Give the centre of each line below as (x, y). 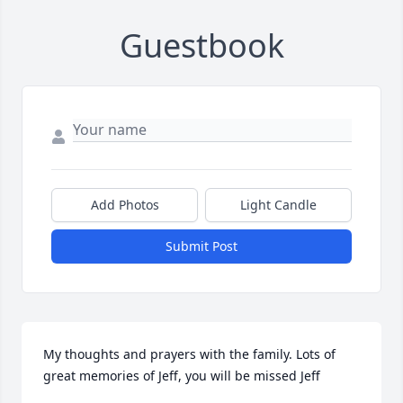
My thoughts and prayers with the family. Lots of (189, 354)
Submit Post (201, 246)
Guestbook (201, 45)
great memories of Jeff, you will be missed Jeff (182, 375)
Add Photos (125, 204)
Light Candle (278, 204)
